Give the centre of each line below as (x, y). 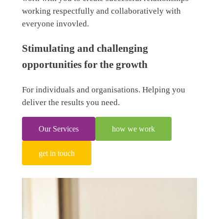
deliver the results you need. (71, 102)
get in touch (56, 153)
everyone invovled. (55, 24)
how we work (133, 129)
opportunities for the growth (85, 65)
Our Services (58, 129)
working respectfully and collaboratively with (101, 11)
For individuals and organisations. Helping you (103, 89)
